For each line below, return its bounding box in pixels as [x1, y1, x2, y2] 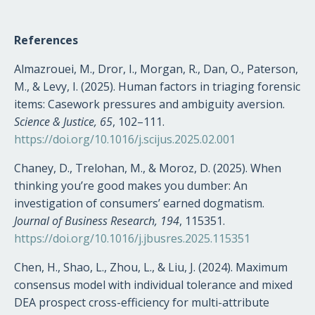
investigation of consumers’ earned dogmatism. [14, 195, 264, 211]
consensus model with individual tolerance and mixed [14, 276, 292, 292]
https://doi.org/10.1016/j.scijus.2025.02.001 [14, 131, 236, 147]
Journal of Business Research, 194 [14, 212, 179, 229]
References [14, 32, 78, 48]
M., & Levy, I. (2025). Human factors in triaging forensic [14, 78, 300, 94]
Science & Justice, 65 [14, 113, 112, 129]
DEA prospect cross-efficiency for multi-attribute [14, 294, 269, 310]
